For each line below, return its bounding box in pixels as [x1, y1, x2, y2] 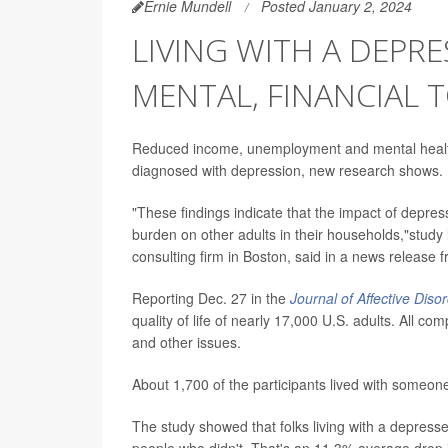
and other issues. [132, 332, 241, 352]
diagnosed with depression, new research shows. [132, 160, 443, 180]
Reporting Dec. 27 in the [132, 288, 290, 308]
